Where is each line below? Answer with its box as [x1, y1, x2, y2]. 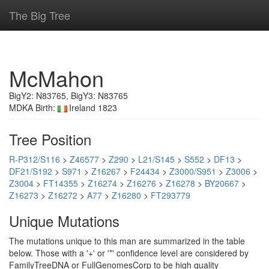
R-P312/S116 [9, 153, 60, 165]
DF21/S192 [9, 165, 52, 177]
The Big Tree [9, 7, 70, 23]
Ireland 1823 [69, 101, 117, 113]
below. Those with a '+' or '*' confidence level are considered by [9, 247, 249, 259]
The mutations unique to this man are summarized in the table [9, 235, 245, 247]
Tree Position [9, 128, 91, 150]
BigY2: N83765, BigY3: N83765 [9, 89, 128, 101]
